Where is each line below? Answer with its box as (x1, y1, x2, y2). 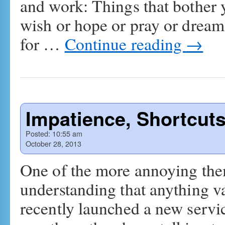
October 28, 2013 (26, 138, 81, 149)
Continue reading (64, 33, 186, 55)
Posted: (26, 128, 50, 139)
